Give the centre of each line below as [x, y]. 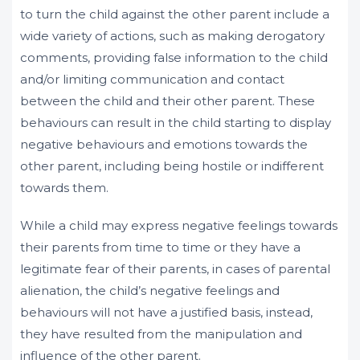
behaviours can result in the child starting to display [176, 123]
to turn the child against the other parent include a [175, 14]
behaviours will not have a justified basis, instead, [166, 312]
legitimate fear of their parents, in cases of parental [175, 269]
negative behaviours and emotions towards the [164, 144]
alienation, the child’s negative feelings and [150, 290]
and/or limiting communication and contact [152, 79]
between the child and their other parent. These [168, 101]
